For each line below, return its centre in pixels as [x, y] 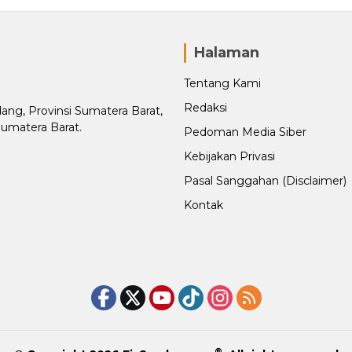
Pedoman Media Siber [245, 132]
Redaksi [205, 108]
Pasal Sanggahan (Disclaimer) [265, 181]
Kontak [203, 205]
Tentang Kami [222, 84]
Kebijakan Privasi [229, 157]
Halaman [227, 53]
